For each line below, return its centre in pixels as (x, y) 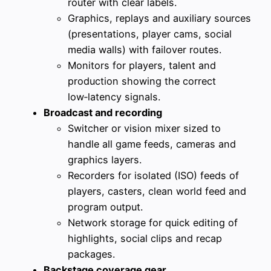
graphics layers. (105, 160)
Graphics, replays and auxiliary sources (159, 18)
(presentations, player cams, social (150, 34)
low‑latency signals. (114, 97)
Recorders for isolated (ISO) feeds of (153, 176)
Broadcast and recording (103, 113)
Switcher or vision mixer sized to (144, 129)
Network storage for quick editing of (153, 223)
